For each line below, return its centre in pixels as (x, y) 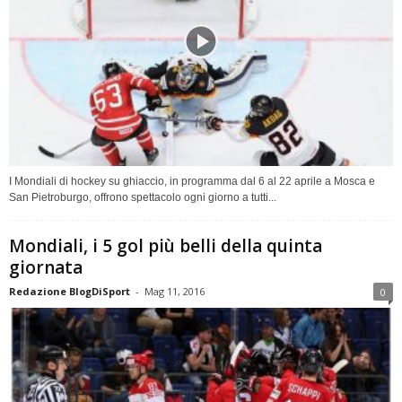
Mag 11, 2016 (175, 291)
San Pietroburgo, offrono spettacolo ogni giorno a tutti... (143, 197)
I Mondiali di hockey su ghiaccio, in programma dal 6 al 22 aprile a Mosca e (192, 181)
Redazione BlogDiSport (70, 291)
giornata (46, 267)
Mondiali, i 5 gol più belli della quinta (166, 245)
